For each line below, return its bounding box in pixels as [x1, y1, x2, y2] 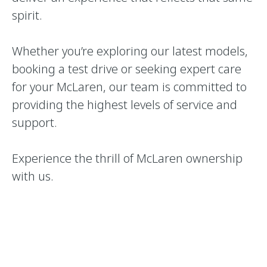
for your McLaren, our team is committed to [12, 79, 247, 95]
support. [12, 114, 57, 131]
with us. [12, 168, 54, 184]
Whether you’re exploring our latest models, [12, 43, 248, 59]
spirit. [12, 7, 42, 23]
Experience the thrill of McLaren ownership [12, 150, 243, 166]
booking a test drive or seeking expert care [12, 61, 241, 77]
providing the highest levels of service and [12, 97, 237, 113]
